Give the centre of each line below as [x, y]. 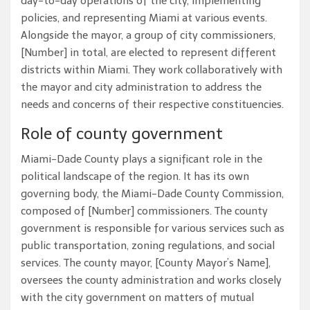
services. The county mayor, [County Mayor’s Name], [146, 263]
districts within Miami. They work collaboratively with [152, 70]
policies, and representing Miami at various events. [144, 18]
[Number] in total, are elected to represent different [148, 53]
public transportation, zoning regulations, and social [148, 246]
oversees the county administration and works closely [151, 281]
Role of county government [122, 134]
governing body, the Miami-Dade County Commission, [152, 194]
